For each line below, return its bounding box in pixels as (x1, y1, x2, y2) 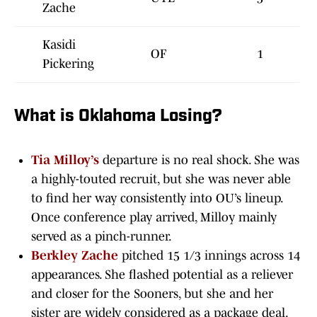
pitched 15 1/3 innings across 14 (122, 248, 300, 263)
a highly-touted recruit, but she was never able (31, 172, 291, 187)
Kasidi (42, 38, 76, 52)
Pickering (42, 57, 94, 71)
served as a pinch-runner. (31, 229, 174, 244)
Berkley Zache (31, 248, 118, 263)
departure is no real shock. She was (103, 153, 299, 168)
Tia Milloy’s (31, 153, 99, 168)
